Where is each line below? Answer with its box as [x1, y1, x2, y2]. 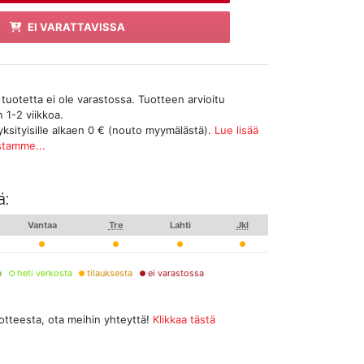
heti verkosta [14, 266, 72, 279]
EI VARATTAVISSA [27, 19, 125, 33]
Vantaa [27, 219, 57, 231]
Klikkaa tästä [153, 312, 216, 326]
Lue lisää [214, 123, 258, 136]
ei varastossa [145, 266, 204, 279]
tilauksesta [84, 266, 133, 279]
